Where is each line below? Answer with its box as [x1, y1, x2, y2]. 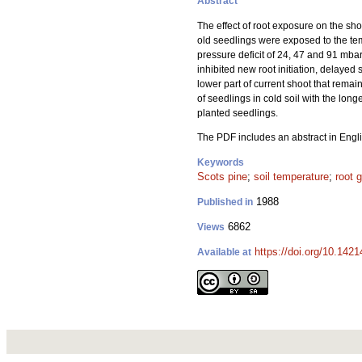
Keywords [197, 157, 244, 168]
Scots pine [197, 170, 247, 183]
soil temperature [254, 170, 329, 183]
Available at [197, 246, 251, 258]
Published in [197, 196, 253, 208]
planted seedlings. [197, 107, 278, 119]
